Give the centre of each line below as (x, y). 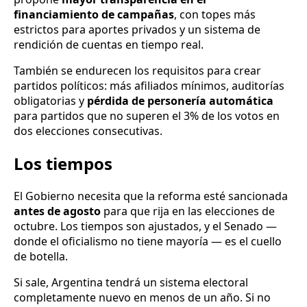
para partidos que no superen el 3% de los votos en (147, 116)
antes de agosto (57, 211)
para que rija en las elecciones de (188, 211)
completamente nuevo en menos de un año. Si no (142, 298)
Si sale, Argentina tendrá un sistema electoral (131, 283)
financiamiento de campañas (94, 15)
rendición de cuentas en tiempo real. (109, 45)
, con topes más (215, 15)
